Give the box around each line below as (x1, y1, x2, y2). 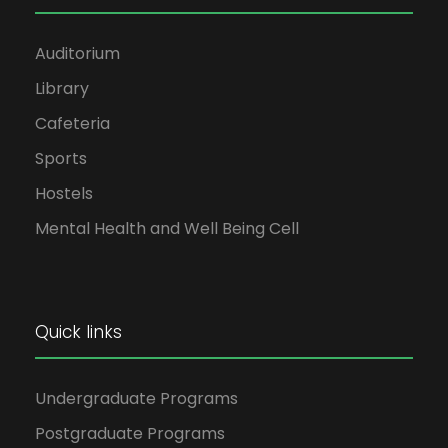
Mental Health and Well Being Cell (35, 217, 299, 240)
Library (35, 77, 89, 100)
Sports (35, 147, 87, 170)
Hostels (35, 182, 93, 205)
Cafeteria (35, 112, 110, 135)
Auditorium (35, 42, 120, 65)
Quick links (35, 320, 122, 344)
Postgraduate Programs (35, 422, 225, 445)
